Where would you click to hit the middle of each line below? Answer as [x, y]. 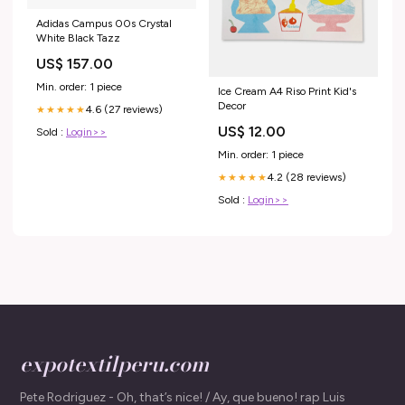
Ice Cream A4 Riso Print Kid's [287, 91]
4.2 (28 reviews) [307, 177]
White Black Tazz [78, 38]
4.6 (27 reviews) [124, 110]
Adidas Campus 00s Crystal [104, 24]
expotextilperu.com [114, 363]
